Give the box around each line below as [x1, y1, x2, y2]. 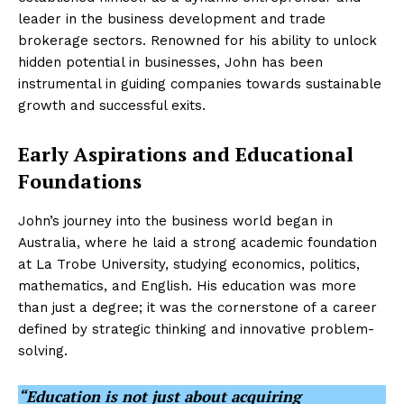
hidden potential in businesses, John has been [18, 54, 323, 70]
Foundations [18, 168, 142, 194]
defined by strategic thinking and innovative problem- [18, 321, 374, 337]
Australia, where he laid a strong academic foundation [18, 234, 377, 251]
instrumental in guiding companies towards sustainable [18, 76, 381, 92]
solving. [18, 343, 68, 359]
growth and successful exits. [18, 97, 206, 114]
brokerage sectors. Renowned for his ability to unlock [18, 32, 377, 49]
